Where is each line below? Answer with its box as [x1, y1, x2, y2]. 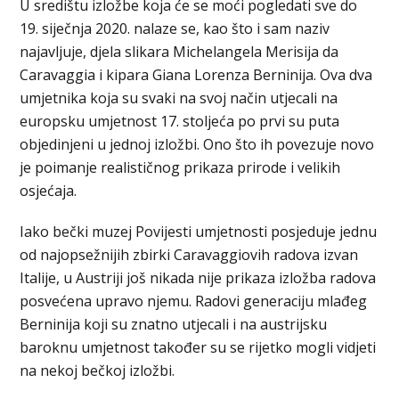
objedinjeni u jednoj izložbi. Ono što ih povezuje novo [20, 134, 375, 155]
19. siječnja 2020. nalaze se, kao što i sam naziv [20, 19, 330, 39]
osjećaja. [20, 181, 77, 201]
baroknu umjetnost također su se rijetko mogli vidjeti [20, 338, 377, 358]
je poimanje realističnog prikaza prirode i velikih [20, 158, 341, 178]
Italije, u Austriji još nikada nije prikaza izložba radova [20, 268, 377, 289]
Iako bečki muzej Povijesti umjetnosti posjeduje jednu [20, 222, 378, 242]
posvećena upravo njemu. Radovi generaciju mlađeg [20, 291, 368, 312]
